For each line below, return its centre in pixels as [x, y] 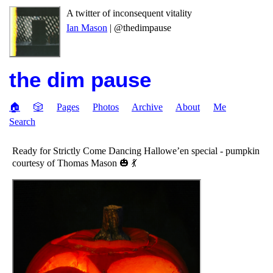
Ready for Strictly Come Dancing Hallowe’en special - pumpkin [136, 151]
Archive [147, 107]
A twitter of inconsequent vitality [129, 13]
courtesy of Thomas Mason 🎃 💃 [74, 163]
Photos [106, 107]
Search [22, 122]
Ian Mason [87, 28]
